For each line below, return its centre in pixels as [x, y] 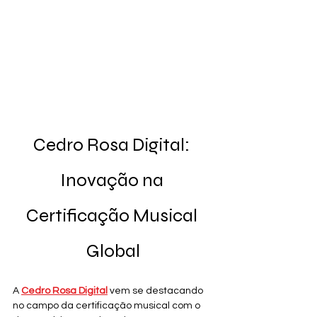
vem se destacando [156, 291]
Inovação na [113, 180]
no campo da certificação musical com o [108, 306]
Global [113, 251]
